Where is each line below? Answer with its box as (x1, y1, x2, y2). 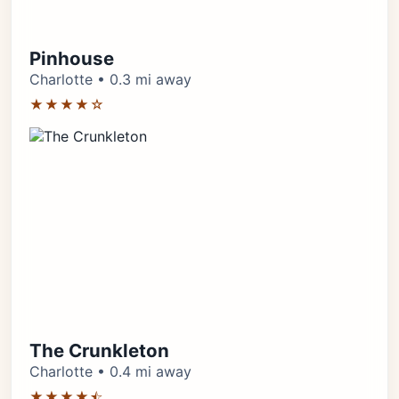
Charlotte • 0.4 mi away (29, 362, 191, 380)
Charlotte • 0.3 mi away (29, 70, 191, 88)
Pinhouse (29, 47, 114, 69)
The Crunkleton (29, 339, 169, 362)
